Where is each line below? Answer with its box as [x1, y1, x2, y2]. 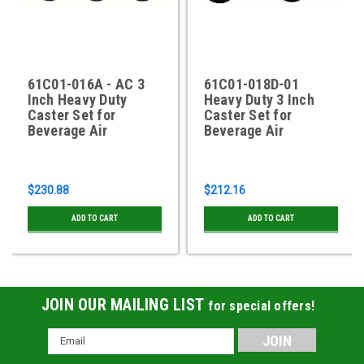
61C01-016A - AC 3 [27, 75, 145, 93]
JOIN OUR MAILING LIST [41, 294, 209, 314]
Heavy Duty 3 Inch [203, 90, 314, 108]
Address [48, 346, 92, 360]
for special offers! [208, 297, 315, 314]
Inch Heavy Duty [27, 90, 128, 108]
